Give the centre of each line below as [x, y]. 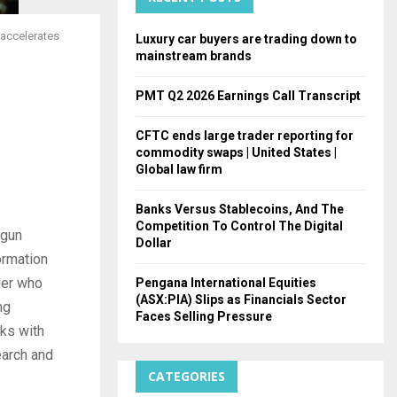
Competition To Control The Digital [239, 226]
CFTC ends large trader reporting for [245, 135]
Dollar [154, 242]
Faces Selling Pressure [204, 316]
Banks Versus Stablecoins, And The [240, 209]
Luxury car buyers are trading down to [246, 39]
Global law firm [179, 169]
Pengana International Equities [226, 282]
